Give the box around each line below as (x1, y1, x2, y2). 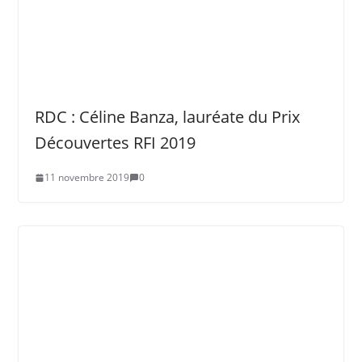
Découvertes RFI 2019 (34, 132, 196, 154)
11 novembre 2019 (44, 170, 129, 185)
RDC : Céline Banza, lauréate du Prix (34, 106, 300, 128)
